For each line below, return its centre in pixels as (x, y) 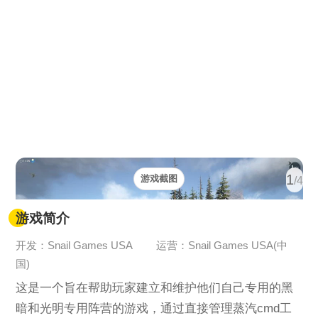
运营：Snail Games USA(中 (221, 246)
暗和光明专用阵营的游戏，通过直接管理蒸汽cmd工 (153, 309)
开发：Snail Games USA (74, 246)
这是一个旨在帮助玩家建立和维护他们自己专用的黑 (154, 288)
